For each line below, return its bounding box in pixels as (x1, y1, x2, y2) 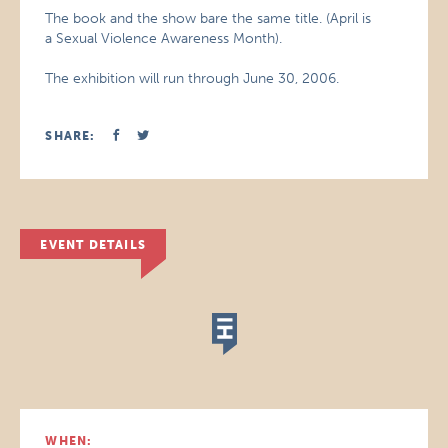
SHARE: (45, 129, 96, 143)
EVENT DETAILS (40, 238, 146, 252)
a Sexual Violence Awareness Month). (45, 30, 283, 47)
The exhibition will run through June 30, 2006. (45, 70, 340, 87)
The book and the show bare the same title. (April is (45, 10, 372, 27)
